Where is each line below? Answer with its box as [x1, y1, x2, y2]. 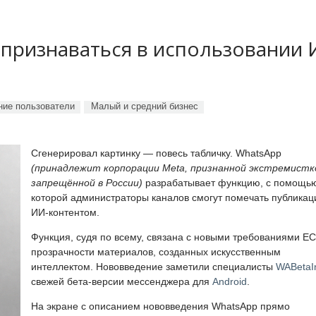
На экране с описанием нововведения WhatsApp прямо [31, 300, 290, 312]
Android [212, 275, 247, 287]
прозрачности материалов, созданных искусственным [31, 245, 281, 257]
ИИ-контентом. [31, 206, 99, 218]
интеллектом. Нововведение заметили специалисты [31, 260, 276, 272]
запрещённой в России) [31, 176, 142, 188]
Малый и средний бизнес [91, 100, 198, 111]
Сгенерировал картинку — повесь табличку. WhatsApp [31, 147, 281, 159]
